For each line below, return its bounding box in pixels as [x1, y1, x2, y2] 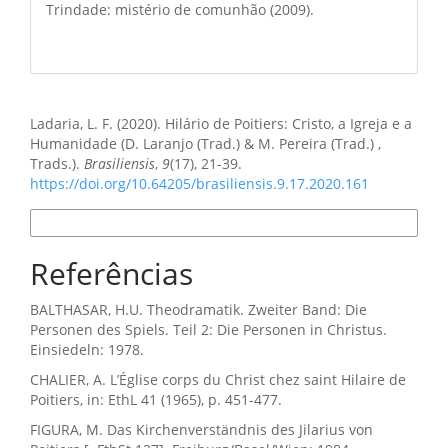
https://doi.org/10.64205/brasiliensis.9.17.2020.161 [30, 174, 369, 194]
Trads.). [30, 154, 84, 174]
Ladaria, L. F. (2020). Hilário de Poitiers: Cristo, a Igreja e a [30, 114, 412, 134]
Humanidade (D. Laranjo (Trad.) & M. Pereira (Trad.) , [30, 134, 381, 154]
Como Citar [36, 98, 99, 113]
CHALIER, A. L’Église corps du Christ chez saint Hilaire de [30, 370, 406, 390]
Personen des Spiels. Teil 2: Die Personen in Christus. [30, 320, 387, 340]
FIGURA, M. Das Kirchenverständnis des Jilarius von [30, 420, 373, 440]
